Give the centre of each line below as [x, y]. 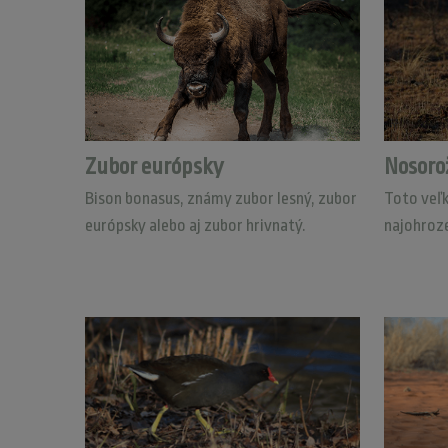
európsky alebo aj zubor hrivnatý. [195, 225]
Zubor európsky [153, 167]
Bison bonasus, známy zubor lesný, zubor [220, 198]
